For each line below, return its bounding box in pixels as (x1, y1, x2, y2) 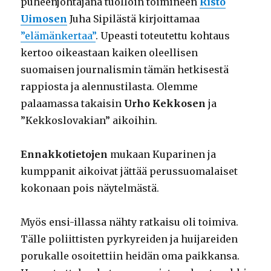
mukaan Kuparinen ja (108, 148, 217, 160)
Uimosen (21, 12, 68, 25)
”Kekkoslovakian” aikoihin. (21, 114, 158, 126)
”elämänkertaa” (21, 29, 96, 42)
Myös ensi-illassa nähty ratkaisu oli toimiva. (21, 215, 239, 228)
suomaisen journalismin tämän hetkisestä (21, 63, 229, 76)
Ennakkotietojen (21, 148, 108, 160)
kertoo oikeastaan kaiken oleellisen (21, 46, 198, 59)
